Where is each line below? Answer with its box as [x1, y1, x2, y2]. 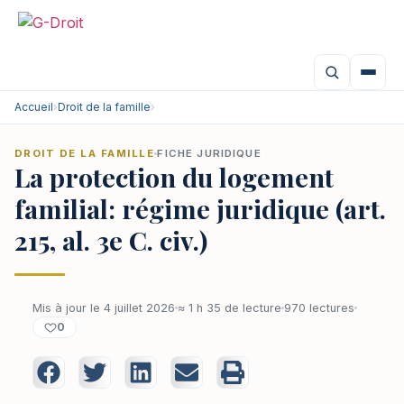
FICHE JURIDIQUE [157, 147, 262, 160]
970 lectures [284, 300, 354, 315]
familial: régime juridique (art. [14, 191, 386, 225]
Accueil [14, 100, 53, 114]
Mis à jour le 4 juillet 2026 [32, 300, 175, 315]
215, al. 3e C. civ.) [14, 223, 207, 257]
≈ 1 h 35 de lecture [178, 300, 281, 315]
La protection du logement [14, 160, 334, 194]
